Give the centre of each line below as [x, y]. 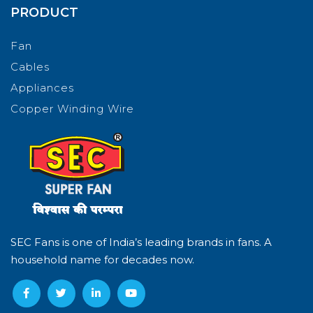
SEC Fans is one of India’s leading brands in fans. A [141, 242]
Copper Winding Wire [72, 108]
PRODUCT [44, 12]
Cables [30, 66]
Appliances [42, 87]
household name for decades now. [102, 259]
